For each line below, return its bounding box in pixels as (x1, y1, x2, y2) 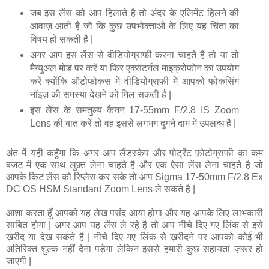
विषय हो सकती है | (29, 34, 95, 45)
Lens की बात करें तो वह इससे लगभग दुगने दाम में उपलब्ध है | (29, 118, 238, 129)
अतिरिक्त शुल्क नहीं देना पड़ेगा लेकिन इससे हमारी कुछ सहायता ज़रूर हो (6, 244, 263, 255)
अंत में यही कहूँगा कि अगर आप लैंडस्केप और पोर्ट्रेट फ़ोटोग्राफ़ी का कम (6, 148, 263, 159)
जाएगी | (6, 256, 31, 267)
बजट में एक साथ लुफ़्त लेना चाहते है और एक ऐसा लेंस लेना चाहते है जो (6, 160, 263, 171)
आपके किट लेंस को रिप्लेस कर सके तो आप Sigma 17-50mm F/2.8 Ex (6, 172, 263, 183)
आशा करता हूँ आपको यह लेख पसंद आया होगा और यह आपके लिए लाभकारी (6, 208, 263, 219)
